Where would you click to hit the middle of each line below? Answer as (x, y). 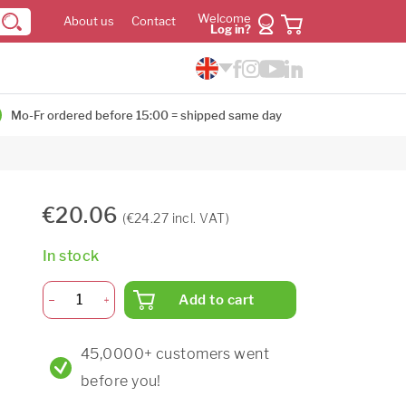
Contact (154, 21)
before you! (121, 381)
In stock (71, 256)
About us (89, 21)
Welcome (224, 19)
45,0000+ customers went (175, 353)
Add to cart (217, 300)
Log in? (231, 29)
